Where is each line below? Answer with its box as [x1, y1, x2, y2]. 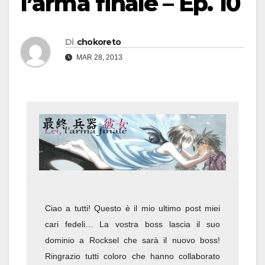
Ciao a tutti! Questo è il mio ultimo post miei [45, 203, 220, 214]
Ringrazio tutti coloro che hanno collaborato [45, 251, 220, 261]
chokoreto [76, 37, 121, 48]
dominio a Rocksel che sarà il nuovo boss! [45, 235, 220, 245]
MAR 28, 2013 [75, 53, 122, 62]
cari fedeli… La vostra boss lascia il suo [45, 219, 220, 230]
